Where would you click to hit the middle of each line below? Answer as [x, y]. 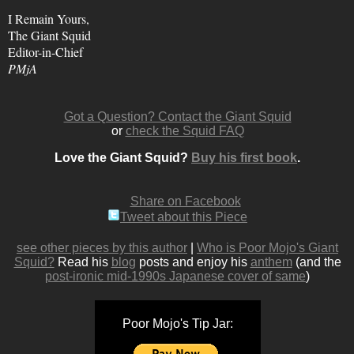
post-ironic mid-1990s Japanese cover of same [175, 276]
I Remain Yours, [48, 19]
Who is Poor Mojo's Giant [267, 248]
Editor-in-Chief [45, 52]
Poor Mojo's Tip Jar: [177, 324]
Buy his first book [244, 158]
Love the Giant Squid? [123, 158]
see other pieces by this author [102, 248]
